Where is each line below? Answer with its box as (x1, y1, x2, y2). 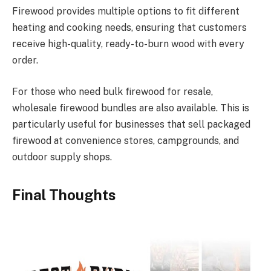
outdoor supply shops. (12, 151, 112, 163)
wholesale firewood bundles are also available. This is (12, 102, 249, 114)
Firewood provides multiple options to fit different (12, 5, 240, 18)
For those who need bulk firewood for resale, (12, 85, 213, 97)
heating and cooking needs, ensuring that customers (12, 22, 247, 34)
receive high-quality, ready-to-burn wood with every (12, 38, 244, 50)
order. (12, 54, 38, 67)
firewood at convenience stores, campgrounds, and (12, 134, 239, 146)
